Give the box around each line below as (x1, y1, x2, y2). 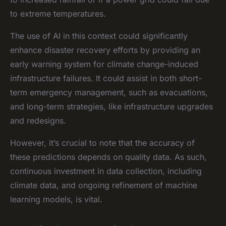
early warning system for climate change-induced (10, 59, 198, 69)
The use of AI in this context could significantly (10, 30, 188, 41)
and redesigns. (10, 115, 66, 126)
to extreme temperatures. (10, 8, 106, 19)
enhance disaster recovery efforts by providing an (10, 44, 200, 55)
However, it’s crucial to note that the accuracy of (10, 137, 195, 148)
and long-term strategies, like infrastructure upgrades (10, 101, 213, 111)
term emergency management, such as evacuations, (10, 87, 208, 97)
